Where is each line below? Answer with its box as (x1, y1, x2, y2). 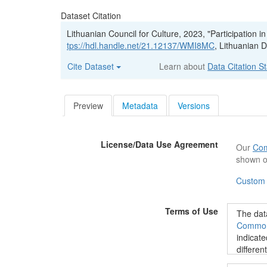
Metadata (122, 99, 159, 111)
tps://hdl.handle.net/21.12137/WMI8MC (67, 39, 215, 51)
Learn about (159, 60, 208, 72)
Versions (178, 99, 210, 111)
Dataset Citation (61, 10, 121, 21)
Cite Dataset (67, 60, 116, 72)
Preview (73, 99, 103, 111)
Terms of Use (164, 204, 218, 217)
